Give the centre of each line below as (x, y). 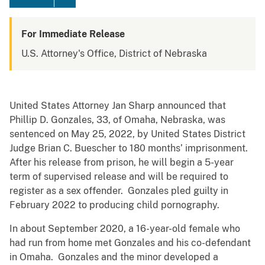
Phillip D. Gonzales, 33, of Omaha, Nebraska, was (117, 120)
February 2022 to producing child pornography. (116, 205)
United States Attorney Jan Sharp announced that (118, 106)
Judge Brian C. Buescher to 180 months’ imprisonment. (129, 148)
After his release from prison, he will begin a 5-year (122, 163)
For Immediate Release (73, 34)
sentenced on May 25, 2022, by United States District (127, 134)
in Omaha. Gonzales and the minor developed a (114, 257)
